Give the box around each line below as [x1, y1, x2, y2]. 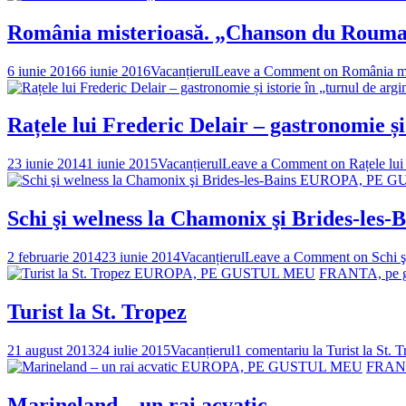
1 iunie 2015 [86, 156, 158, 172]
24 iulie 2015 [95, 343, 170, 358]
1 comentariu [235, 343, 309, 358]
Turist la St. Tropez [7, 300, 187, 324]
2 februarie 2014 [7, 249, 101, 266]
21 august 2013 [7, 343, 95, 358]
